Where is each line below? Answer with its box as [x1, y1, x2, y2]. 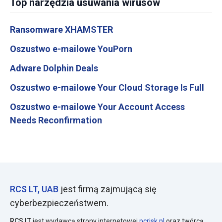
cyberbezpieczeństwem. [10, 198, 109, 209]
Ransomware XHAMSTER [10, 24, 113, 35]
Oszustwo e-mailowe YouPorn [10, 44, 132, 55]
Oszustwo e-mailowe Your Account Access [10, 102, 185, 112]
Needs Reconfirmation [10, 115, 102, 126]
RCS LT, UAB [10, 184, 58, 195]
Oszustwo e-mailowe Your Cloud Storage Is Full [10, 82, 204, 93]
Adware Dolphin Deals [10, 63, 98, 74]
